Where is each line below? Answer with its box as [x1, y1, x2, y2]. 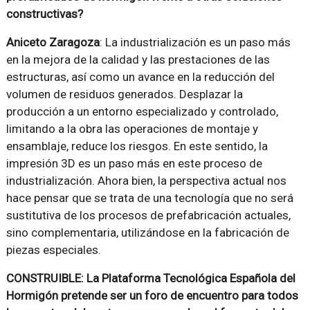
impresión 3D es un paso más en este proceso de [6, 156, 262, 171]
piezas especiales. [6, 243, 101, 257]
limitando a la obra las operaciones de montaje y [6, 122, 258, 136]
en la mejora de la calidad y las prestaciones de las [6, 53, 270, 67]
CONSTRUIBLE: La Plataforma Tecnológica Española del [6, 271, 295, 286]
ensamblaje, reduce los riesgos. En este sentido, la [6, 139, 268, 154]
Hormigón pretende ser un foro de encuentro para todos [6, 289, 298, 303]
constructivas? [6, 7, 83, 21]
